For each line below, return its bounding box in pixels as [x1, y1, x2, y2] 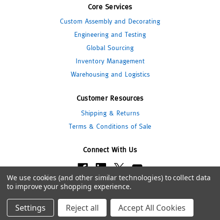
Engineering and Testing [74, 30, 146, 39]
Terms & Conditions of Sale [69, 122, 151, 130]
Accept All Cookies [118, 202, 186, 213]
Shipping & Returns [81, 109, 139, 117]
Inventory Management [75, 57, 145, 65]
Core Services [87, 2, 133, 11]
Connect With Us [83, 145, 137, 154]
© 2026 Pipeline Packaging [76, 194, 144, 202]
